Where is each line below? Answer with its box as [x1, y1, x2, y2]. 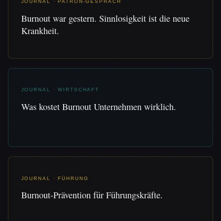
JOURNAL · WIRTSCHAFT [21, 87, 100, 93]
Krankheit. [21, 24, 59, 37]
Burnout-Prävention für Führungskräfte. [21, 189, 163, 201]
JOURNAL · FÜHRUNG [21, 175, 89, 181]
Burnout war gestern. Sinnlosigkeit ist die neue [21, 12, 189, 24]
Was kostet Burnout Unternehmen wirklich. [21, 100, 176, 112]
